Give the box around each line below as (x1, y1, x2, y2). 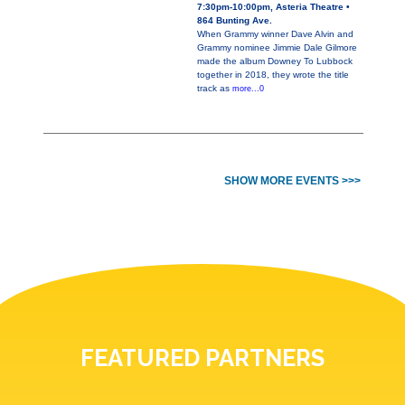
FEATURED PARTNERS (80, 344, 325, 372)
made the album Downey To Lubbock (197, 56, 353, 67)
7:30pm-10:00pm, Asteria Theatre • (197, 2, 350, 13)
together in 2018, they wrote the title (197, 70, 349, 80)
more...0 (232, 84, 264, 94)
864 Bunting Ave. (197, 15, 272, 26)
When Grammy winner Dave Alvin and (197, 29, 353, 40)
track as (197, 83, 232, 94)
